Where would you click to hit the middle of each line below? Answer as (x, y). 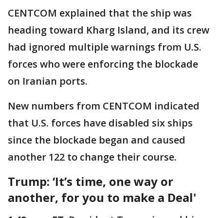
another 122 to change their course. (92, 157)
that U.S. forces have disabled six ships (100, 123)
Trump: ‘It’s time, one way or (91, 181)
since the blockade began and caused (97, 140)
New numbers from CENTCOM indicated (104, 106)
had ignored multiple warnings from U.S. (105, 47)
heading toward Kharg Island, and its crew (109, 30)
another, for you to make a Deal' (102, 197)
